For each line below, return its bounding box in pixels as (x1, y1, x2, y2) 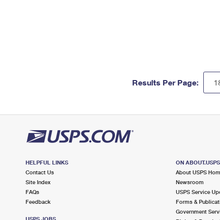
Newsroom (175, 179, 204, 185)
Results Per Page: (132, 78, 198, 87)
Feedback (26, 198, 51, 205)
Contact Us (26, 169, 54, 175)
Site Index (26, 179, 51, 185)
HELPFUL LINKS (26, 159, 68, 165)
